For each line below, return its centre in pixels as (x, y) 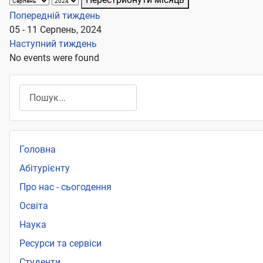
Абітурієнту (45, 168)
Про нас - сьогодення (65, 187)
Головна (38, 150)
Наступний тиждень (53, 44)
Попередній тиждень (55, 16)
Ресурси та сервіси (60, 244)
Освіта (34, 206)
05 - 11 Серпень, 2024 (55, 30)
